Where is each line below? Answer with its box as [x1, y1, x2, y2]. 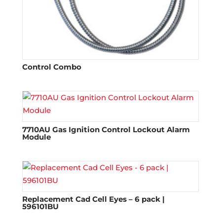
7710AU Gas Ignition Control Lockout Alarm [22, 124, 190, 134]
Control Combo [22, 62, 81, 72]
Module [22, 132, 51, 142]
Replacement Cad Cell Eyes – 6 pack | [22, 194, 165, 204]
